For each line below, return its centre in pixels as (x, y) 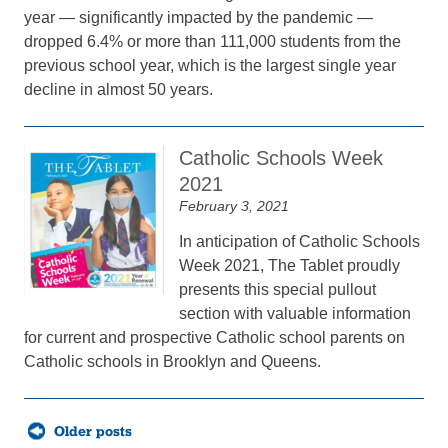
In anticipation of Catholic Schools (300, 241)
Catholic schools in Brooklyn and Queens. (173, 361)
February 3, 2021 (234, 206)
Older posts (93, 431)
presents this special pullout (278, 289)
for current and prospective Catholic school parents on (215, 337)
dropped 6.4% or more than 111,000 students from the (213, 41)
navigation (53, 436)
